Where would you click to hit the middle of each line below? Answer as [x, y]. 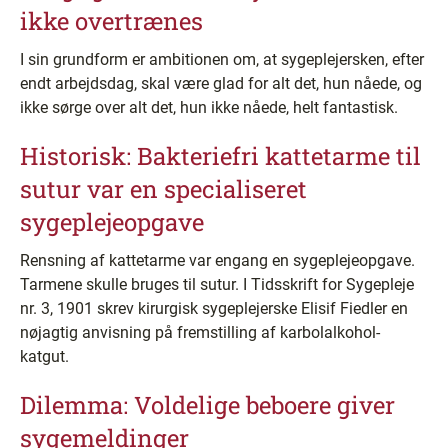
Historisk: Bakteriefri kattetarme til [220, 156]
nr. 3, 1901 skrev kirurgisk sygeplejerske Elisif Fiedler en [214, 308]
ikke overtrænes [111, 21]
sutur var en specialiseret [163, 189]
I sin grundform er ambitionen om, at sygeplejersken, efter [222, 59]
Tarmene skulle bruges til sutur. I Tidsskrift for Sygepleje [217, 284]
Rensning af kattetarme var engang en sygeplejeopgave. [217, 260]
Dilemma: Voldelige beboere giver [207, 405]
